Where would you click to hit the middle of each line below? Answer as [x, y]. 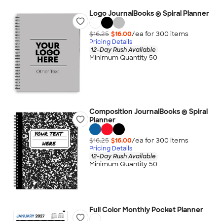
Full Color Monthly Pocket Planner [146, 210]
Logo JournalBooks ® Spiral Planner [149, 13]
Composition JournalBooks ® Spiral [148, 111]
